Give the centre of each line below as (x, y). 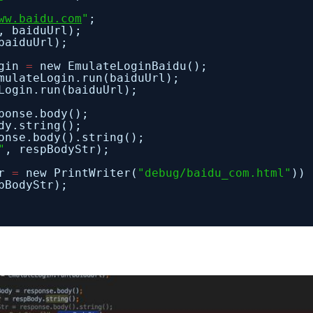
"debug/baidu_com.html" (214, 173)
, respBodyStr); (57, 149)
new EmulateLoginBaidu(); (124, 66)
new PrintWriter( (82, 173)
